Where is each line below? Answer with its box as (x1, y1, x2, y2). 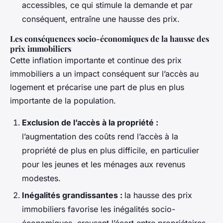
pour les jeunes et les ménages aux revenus (22, 159, 185, 169)
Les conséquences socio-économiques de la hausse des (10, 33, 209, 44)
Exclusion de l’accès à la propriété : (22, 117, 158, 127)
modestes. (22, 173, 61, 183)
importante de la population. (10, 95, 116, 106)
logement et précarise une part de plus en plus (10, 82, 184, 92)
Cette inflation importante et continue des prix (10, 55, 182, 65)
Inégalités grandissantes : (22, 190, 124, 201)
